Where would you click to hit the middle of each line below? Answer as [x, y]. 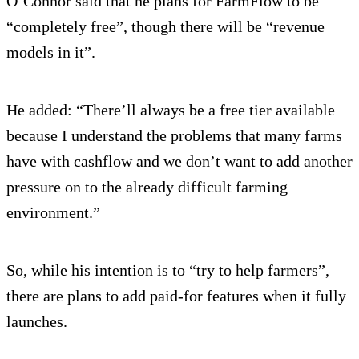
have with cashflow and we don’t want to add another [179, 161]
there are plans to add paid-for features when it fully [176, 296]
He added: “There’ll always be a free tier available [171, 110]
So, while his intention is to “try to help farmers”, [168, 270]
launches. [43, 322]
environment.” [53, 213]
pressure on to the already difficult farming [147, 187]
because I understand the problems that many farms [174, 136]
